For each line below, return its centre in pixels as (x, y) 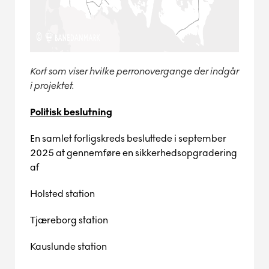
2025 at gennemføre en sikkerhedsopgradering (134, 153)
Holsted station (62, 194)
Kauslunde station (68, 246)
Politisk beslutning (71, 112)
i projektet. (52, 86)
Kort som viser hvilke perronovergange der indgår (134, 71)
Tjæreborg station (69, 220)
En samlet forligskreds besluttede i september (128, 138)
